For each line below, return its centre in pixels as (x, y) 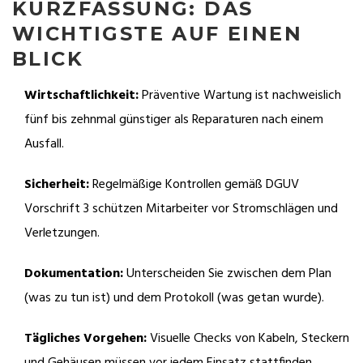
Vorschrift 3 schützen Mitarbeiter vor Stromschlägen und (181, 209)
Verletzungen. (62, 234)
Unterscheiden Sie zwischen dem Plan (227, 274)
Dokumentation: (74, 274)
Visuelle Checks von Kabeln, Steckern (248, 339)
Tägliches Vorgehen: (85, 339)
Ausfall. (44, 145)
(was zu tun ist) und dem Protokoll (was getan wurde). (174, 299)
